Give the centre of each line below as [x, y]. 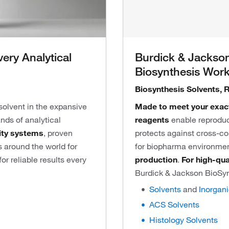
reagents [153, 120]
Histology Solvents [184, 220]
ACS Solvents [174, 204]
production [156, 159]
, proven [58, 133]
